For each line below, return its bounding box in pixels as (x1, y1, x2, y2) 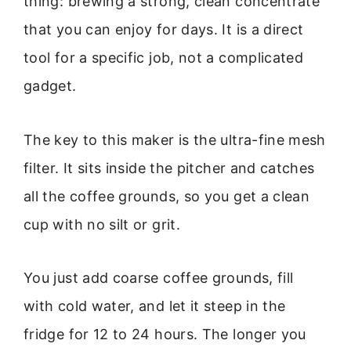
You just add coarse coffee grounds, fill (24, 269, 294, 286)
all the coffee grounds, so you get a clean (24, 187, 310, 204)
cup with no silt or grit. (24, 215, 180, 233)
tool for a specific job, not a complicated (24, 49, 304, 67)
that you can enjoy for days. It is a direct (24, 21, 304, 38)
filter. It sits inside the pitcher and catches (24, 159, 315, 176)
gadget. (24, 78, 77, 95)
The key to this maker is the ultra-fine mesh (24, 131, 326, 148)
